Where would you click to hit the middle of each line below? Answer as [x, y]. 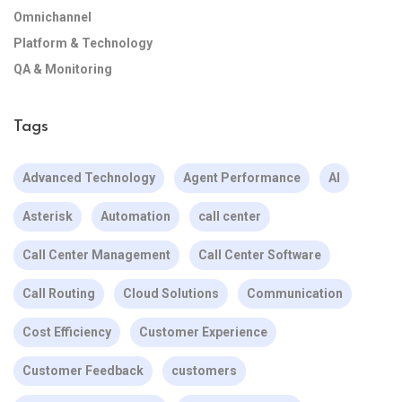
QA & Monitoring [63, 69]
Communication [295, 293]
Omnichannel [52, 17]
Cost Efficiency [67, 332]
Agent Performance [242, 178]
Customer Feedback [83, 371]
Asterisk [48, 216]
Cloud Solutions [171, 293]
